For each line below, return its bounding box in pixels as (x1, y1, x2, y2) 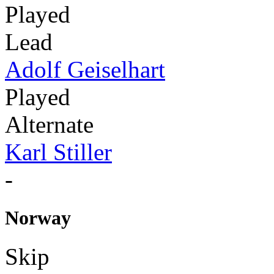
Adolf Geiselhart (5, 56, 165, 83)
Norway (5, 206, 71, 229)
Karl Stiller (5, 138, 112, 165)
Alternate (5, 111, 94, 138)
